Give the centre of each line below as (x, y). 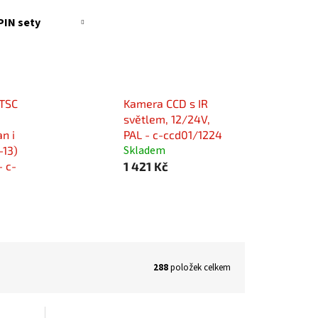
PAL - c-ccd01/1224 (172, 135)
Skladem (144, 151)
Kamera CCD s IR (165, 104)
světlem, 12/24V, (166, 119)
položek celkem (199, 267)
